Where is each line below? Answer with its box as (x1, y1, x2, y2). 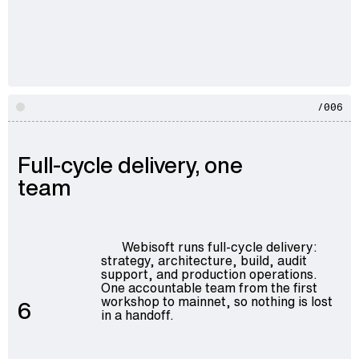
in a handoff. (100, 305, 174, 325)
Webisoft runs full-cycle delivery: (122, 236, 317, 256)
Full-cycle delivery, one (18, 149, 243, 180)
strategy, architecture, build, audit (100, 250, 307, 270)
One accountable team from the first (100, 277, 317, 297)
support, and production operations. (100, 264, 317, 284)
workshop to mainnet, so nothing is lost (100, 291, 333, 311)
